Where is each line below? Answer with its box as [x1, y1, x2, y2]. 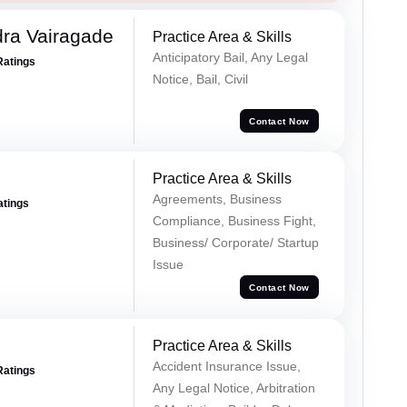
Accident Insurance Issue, [152, 359, 301, 374]
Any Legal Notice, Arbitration [152, 381, 315, 396]
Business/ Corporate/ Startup [152, 235, 319, 251]
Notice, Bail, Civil [152, 72, 248, 87]
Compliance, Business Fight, [152, 213, 316, 229]
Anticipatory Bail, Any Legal [152, 50, 308, 65]
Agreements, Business [152, 192, 282, 207]
